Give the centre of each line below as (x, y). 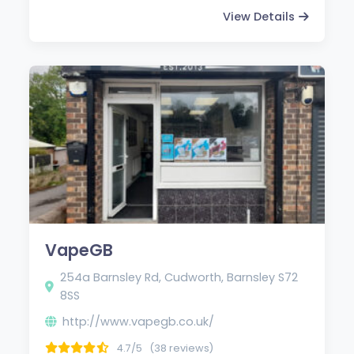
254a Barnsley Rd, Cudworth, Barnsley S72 (179, 277)
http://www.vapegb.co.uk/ (139, 321)
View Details (258, 16)
